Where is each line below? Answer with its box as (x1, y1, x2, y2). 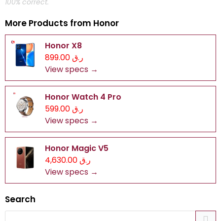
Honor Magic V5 (45, 143, 109, 154)
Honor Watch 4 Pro (45, 91, 121, 103)
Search (5, 193, 36, 205)
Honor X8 (45, 40, 82, 51)
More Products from (5, 17, 93, 29)
